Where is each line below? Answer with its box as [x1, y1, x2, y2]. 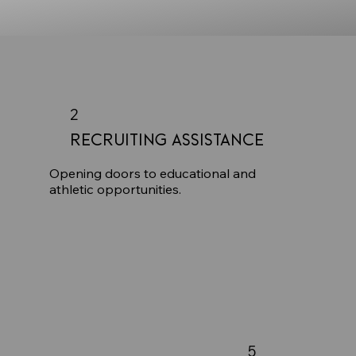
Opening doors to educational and [49, 164, 257, 181]
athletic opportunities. [49, 180, 182, 197]
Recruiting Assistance [70, 128, 265, 149]
